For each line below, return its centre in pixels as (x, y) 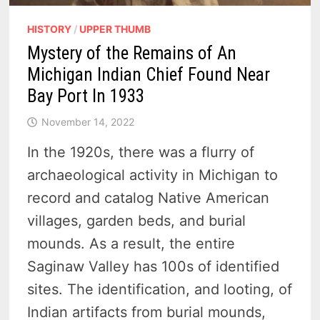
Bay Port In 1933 (86, 96)
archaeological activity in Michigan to (153, 175)
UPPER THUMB (115, 29)
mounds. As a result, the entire (131, 244)
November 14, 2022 (88, 122)
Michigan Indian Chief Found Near (149, 75)
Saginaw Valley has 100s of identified (154, 267)
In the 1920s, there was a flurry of (141, 152)
